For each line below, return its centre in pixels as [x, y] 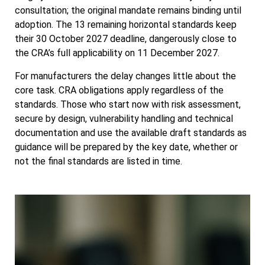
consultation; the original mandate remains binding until [128, 11]
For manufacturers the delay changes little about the [125, 76]
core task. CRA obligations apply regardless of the [119, 90]
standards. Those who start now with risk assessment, [128, 104]
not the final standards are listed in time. [98, 161]
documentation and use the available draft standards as [131, 132]
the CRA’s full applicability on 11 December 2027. [117, 53]
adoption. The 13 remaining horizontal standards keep [126, 25]
